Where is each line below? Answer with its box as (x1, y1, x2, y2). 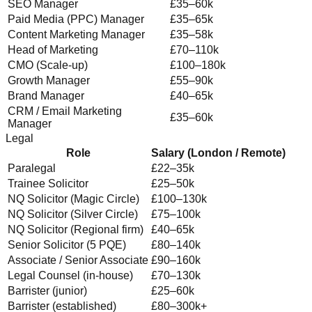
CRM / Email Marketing (8, 104, 122, 117)
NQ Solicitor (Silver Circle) (8, 208, 138, 220)
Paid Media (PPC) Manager (8, 13, 144, 25)
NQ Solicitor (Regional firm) (8, 223, 143, 235)
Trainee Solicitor (8, 177, 88, 189)
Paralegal (8, 162, 56, 174)
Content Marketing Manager (8, 28, 145, 40)
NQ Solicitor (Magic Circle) (8, 192, 139, 205)
